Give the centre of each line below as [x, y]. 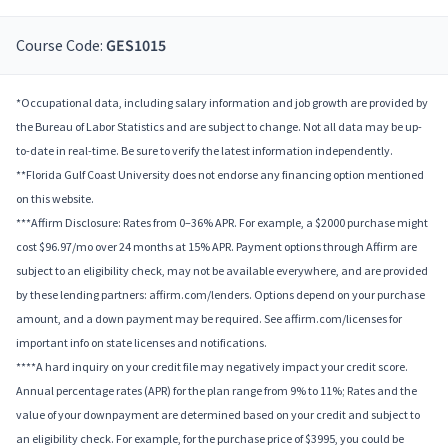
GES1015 [136, 46]
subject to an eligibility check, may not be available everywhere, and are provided [222, 271]
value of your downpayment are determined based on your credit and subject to [218, 415]
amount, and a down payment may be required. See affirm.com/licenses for [209, 319]
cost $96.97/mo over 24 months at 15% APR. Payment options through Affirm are [216, 247]
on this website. [55, 199]
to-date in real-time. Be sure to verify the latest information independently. [204, 151]
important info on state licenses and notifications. [141, 343]
